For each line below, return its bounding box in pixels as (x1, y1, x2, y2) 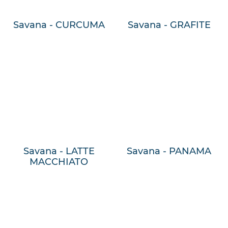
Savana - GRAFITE (127, 19, 211, 31)
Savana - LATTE (23, 145, 95, 157)
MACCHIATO (30, 156, 89, 167)
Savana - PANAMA (127, 145, 212, 157)
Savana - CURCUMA (13, 19, 105, 31)
